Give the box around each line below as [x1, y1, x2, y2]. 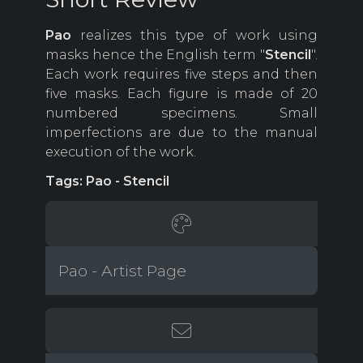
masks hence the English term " [45, 47, 265, 63]
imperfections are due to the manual [45, 125, 318, 141]
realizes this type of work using [71, 28, 318, 44]
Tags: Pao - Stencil [45, 173, 169, 190]
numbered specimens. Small [45, 105, 318, 122]
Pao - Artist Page [58, 261, 186, 281]
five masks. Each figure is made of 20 [45, 86, 318, 102]
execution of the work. [45, 144, 196, 160]
